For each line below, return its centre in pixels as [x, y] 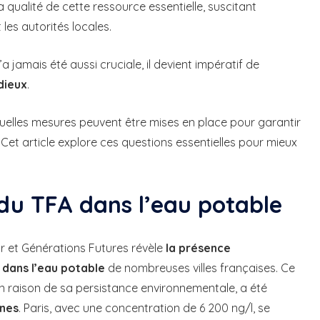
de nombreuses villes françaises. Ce [200, 268]
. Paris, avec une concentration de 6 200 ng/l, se [144, 308]
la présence [198, 248]
